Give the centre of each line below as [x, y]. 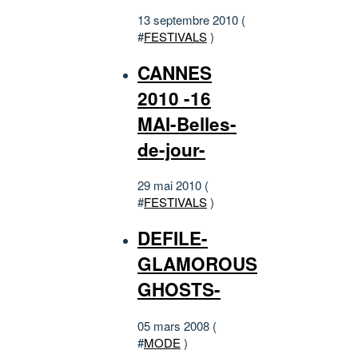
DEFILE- [173, 238]
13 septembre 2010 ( [191, 19]
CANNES [175, 72]
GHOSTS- [179, 289]
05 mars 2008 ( [177, 325]
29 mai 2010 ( [173, 185]
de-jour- [171, 149]
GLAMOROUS [197, 263]
